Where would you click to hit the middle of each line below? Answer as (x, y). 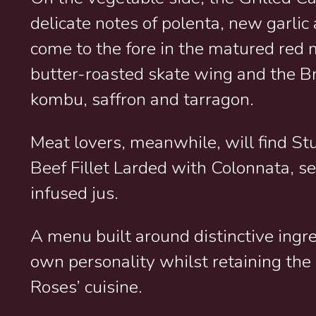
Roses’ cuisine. (87, 287)
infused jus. (75, 193)
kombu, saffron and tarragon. (142, 99)
